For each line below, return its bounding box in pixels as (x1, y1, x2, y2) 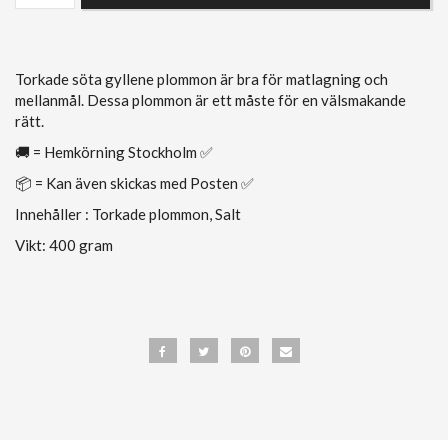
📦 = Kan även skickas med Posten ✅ (15, 173, 254, 192)
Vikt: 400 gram (15, 235, 113, 254)
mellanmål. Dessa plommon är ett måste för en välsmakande (15, 90, 406, 109)
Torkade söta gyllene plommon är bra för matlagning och (15, 69, 388, 88)
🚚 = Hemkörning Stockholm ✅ (15, 142, 213, 161)
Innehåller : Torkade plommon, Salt (15, 204, 241, 223)
